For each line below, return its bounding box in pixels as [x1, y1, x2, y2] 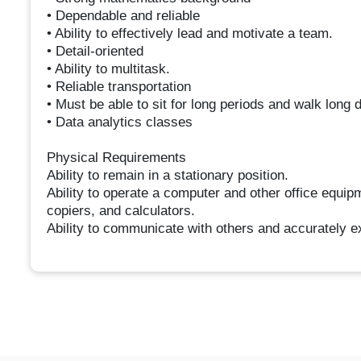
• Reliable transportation [46, 79, 191, 95]
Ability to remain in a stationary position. [46, 168, 288, 184]
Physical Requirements [46, 150, 186, 166]
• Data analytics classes [46, 114, 193, 131]
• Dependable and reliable [46, 8, 200, 24]
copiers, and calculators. [46, 203, 195, 219]
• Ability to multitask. [46, 61, 170, 77]
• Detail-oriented [46, 44, 143, 60]
